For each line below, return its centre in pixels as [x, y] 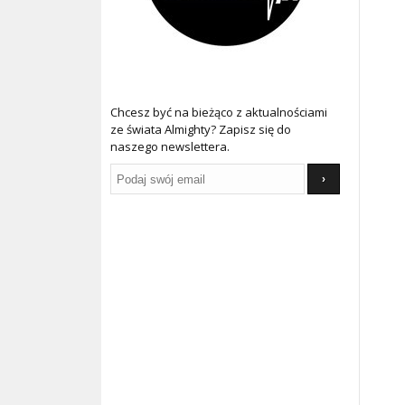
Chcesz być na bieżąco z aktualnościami [219, 112]
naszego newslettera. [170, 146]
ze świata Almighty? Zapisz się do [201, 129]
